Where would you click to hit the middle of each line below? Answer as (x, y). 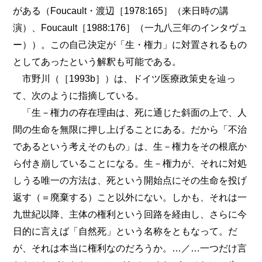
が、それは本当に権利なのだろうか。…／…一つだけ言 (130, 248)
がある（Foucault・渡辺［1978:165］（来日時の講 (121, 11)
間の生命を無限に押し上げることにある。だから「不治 (130, 130)
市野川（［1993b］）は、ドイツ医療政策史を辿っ (125, 79)
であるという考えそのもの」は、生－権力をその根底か (130, 146)
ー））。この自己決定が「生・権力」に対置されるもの (130, 45)
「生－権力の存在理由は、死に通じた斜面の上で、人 (130, 113)
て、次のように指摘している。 (79, 96)
